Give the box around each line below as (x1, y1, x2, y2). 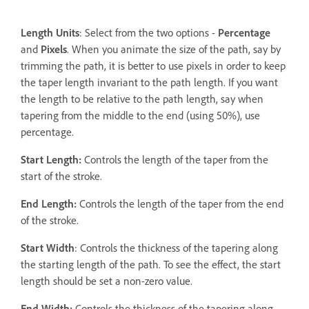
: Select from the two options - (79, 26, 218, 40)
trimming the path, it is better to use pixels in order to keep (21, 59, 286, 73)
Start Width (21, 241, 74, 255)
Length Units (21, 26, 79, 40)
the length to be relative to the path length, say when (21, 92, 263, 106)
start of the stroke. (21, 170, 102, 183)
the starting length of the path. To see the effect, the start (21, 258, 281, 272)
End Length (21, 197, 74, 211)
